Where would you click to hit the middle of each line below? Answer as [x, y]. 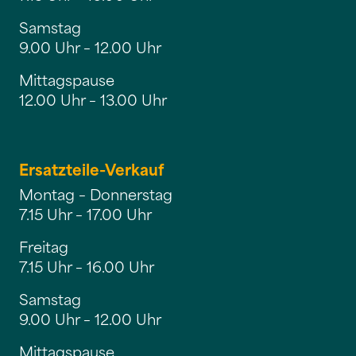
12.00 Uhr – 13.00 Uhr [93, 99]
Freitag [44, 246]
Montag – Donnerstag [96, 193]
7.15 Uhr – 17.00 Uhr [85, 213]
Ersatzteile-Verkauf [91, 168]
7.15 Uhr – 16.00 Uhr [87, 266]
